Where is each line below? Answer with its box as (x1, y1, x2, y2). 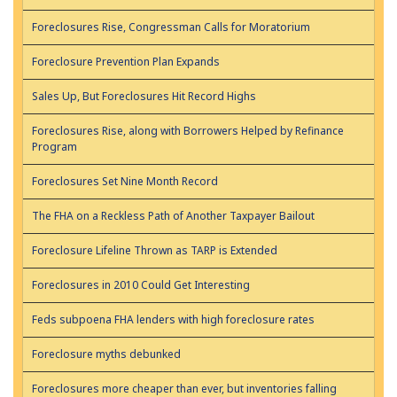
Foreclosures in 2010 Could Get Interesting (32, 277, 250, 293)
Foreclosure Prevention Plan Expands (32, 54, 220, 70)
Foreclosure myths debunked (32, 346, 181, 362)
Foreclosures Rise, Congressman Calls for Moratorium (32, 19, 310, 35)
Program (32, 139, 77, 155)
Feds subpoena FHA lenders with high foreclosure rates (32, 312, 315, 328)
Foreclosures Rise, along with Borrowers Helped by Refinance (32, 123, 344, 139)
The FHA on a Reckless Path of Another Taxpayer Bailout (32, 208, 315, 224)
